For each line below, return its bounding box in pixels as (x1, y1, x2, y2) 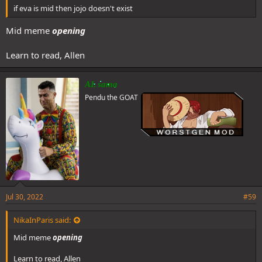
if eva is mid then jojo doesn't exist (13, 3, 133, 14)
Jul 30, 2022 (6, 191, 43, 202)
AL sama (85, 79, 118, 89)
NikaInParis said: (13, 214, 71, 225)
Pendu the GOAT (85, 92, 138, 102)
